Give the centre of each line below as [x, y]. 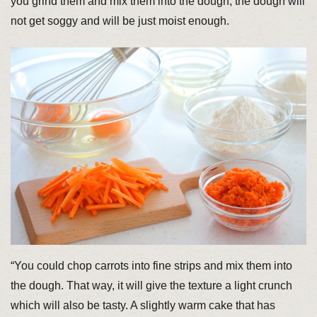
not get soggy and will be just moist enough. [120, 21]
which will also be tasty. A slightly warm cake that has [143, 306]
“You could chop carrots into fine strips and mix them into [151, 266]
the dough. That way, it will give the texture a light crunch [151, 286]
